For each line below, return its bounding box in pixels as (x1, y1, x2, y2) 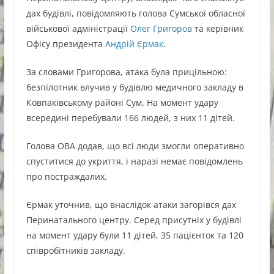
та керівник (191, 23, 243, 35)
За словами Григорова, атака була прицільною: (26, 66, 227, 78)
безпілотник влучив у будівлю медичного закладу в (26, 81, 243, 94)
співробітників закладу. (26, 245, 125, 257)
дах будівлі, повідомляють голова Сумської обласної (26, 7, 245, 20)
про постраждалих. (26, 171, 107, 183)
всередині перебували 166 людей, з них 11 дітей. (26, 112, 235, 124)
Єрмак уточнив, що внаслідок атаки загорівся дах (26, 199, 236, 211)
